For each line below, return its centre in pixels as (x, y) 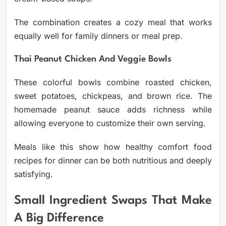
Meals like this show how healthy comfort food (113, 147)
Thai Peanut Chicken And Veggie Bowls (93, 60)
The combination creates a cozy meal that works (113, 22)
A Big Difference (59, 218)
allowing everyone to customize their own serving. (110, 123)
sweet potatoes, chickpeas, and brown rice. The (113, 96)
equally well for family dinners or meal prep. (98, 36)
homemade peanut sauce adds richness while (113, 110)
